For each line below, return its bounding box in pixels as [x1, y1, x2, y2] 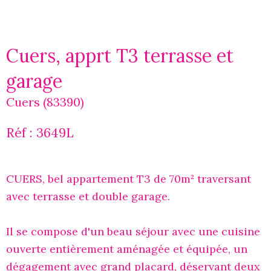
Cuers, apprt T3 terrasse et [6, 44, 233, 68]
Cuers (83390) [6, 94, 84, 110]
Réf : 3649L [6, 125, 74, 142]
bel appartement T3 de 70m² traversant [48, 172, 251, 186]
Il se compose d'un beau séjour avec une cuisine [6, 224, 260, 239]
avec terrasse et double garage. [6, 189, 170, 204]
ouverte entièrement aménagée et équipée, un [6, 242, 247, 256]
